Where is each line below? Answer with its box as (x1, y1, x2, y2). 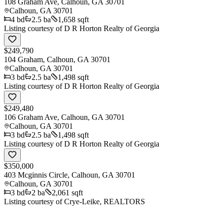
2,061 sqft (52, 188, 83, 197)
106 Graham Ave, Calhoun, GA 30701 (4, 112, 125, 121)
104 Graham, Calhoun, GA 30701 (4, 55, 110, 64)
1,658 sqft (58, 15, 89, 24)
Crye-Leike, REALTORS (64, 197, 145, 206)
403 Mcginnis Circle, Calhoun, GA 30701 (4, 170, 135, 179)
